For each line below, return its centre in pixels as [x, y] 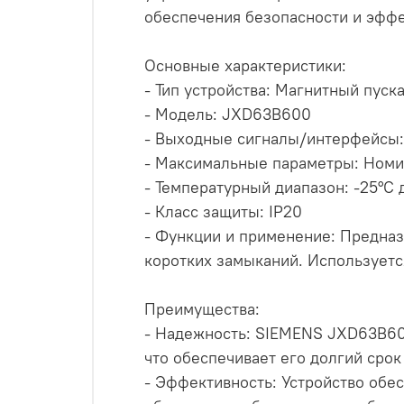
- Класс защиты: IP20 [223, 211]
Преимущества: [202, 308]
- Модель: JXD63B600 [228, 114]
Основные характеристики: [245, 65]
